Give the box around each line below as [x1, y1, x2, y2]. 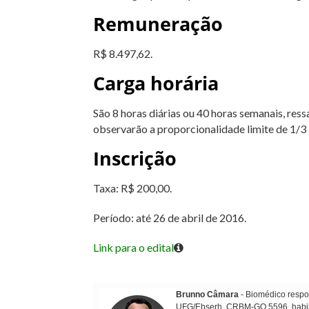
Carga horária [92, 70, 219, 96]
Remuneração [92, 10, 223, 37]
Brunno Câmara [175, 289, 239, 299]
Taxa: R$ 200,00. [92, 181, 172, 195]
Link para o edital [92, 240, 174, 254]
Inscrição [92, 145, 177, 171]
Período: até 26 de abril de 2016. [92, 210, 246, 224]
